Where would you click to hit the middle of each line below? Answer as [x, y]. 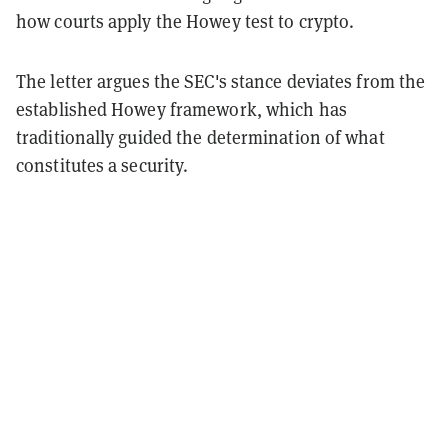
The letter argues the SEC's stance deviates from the [221, 81]
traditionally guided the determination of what [200, 137]
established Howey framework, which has [181, 109]
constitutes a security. [102, 165]
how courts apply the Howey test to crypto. [185, 21]
